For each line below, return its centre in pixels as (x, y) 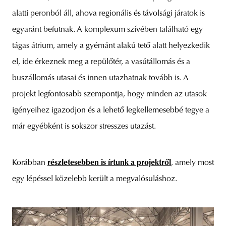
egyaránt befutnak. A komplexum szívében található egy (107, 30)
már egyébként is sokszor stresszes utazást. (84, 127)
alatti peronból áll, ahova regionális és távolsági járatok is (108, 14)
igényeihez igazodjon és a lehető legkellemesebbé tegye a (111, 111)
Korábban (30, 163)
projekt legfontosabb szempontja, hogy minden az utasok (109, 95)
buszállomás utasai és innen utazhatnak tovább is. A (100, 78)
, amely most (192, 163)
